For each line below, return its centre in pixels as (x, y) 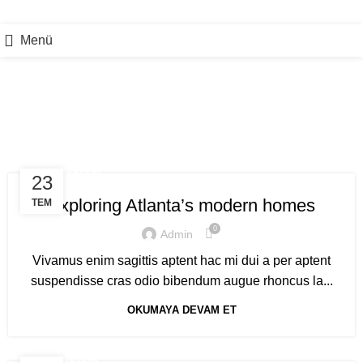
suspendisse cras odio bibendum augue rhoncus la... (181, 281)
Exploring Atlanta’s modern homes (181, 205)
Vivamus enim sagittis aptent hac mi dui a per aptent (181, 261)
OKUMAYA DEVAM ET (181, 310)
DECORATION (69, 173)
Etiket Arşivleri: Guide (181, 119)
